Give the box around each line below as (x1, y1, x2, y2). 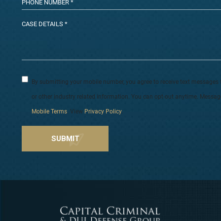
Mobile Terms (32, 108, 68, 115)
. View (67, 108, 85, 115)
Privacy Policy (84, 108, 122, 115)
